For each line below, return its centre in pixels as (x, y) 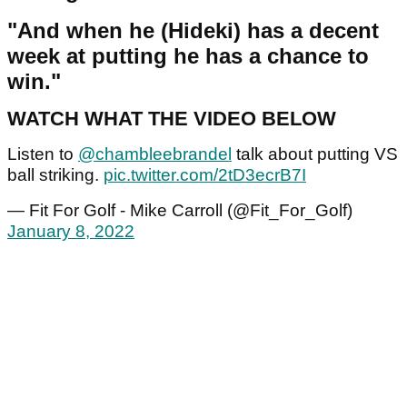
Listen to (43, 154)
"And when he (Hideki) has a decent (193, 31)
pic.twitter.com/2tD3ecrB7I (205, 175)
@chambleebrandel (155, 154)
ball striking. (55, 175)
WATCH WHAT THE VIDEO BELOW (172, 119)
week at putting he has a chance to (188, 56)
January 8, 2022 (71, 232)
